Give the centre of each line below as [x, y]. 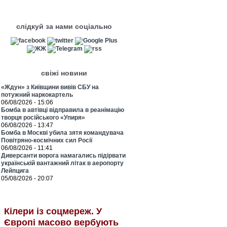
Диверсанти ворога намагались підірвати [63, 156]
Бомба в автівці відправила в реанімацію [63, 110]
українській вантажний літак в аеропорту [62, 163]
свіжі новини [64, 73]
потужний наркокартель [37, 95]
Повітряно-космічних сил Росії [47, 140]
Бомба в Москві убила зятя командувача [62, 133]
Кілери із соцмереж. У [53, 211]
